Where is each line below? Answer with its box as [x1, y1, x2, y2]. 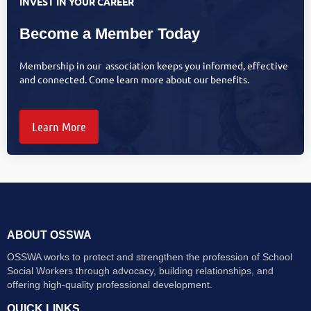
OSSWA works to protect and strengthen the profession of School [7, 251, 292, 262]
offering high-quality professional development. [7, 278, 212, 290]
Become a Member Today [19, 25, 200, 43]
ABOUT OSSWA [7, 228, 92, 241]
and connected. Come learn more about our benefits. [19, 73, 249, 86]
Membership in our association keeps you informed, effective [19, 59, 288, 72]
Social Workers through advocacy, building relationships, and [7, 264, 274, 276]
